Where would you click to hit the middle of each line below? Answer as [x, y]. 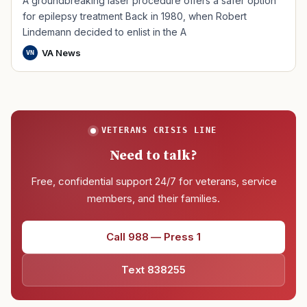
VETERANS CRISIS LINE [159, 131]
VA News [61, 53]
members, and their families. [153, 199]
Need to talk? [153, 156]
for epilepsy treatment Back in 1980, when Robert [135, 16]
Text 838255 [153, 270]
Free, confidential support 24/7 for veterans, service [153, 182]
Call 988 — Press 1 [153, 237]
